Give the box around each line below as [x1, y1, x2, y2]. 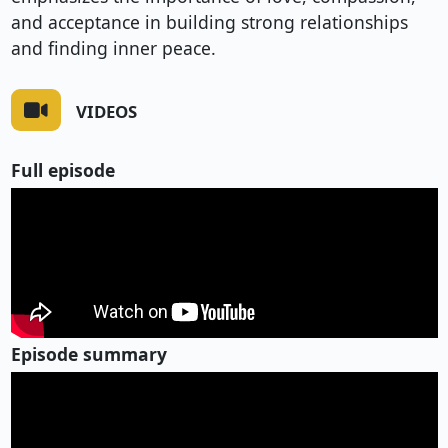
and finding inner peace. [10, 36, 216, 61]
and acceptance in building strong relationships [10, 10, 408, 35]
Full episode [10, 157, 115, 182]
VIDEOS [75, 99, 137, 123]
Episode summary [10, 341, 167, 366]
